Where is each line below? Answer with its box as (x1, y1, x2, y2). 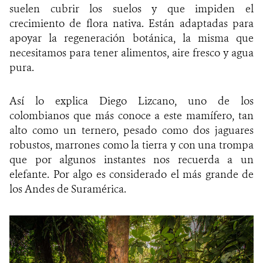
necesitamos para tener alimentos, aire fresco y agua (9, 46, 254, 60)
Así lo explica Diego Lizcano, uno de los (9, 94, 254, 109)
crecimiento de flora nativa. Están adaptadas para (9, 16, 254, 31)
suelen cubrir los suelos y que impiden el (9, 2, 254, 16)
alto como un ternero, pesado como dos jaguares (9, 123, 254, 138)
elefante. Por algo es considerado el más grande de (9, 167, 254, 182)
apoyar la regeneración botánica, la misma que (9, 31, 254, 46)
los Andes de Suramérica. (9, 182, 126, 197)
